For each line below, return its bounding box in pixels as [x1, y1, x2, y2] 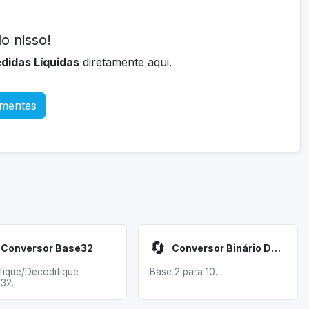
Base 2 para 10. [150, 266, 217, 277]
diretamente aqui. [79, 55, 172, 69]
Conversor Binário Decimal [271, 242, 281, 254]
